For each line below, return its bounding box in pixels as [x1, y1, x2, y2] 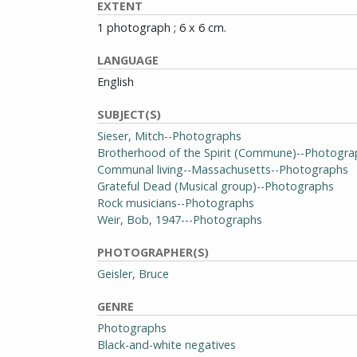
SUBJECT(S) [97, 107, 161, 122]
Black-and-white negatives [97, 337, 236, 352]
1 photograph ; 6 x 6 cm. [97, 20, 226, 35]
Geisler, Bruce [97, 266, 169, 281]
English [97, 74, 134, 89]
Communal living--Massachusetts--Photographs [97, 162, 348, 177]
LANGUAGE [97, 53, 159, 68]
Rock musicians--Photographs [97, 195, 254, 210]
